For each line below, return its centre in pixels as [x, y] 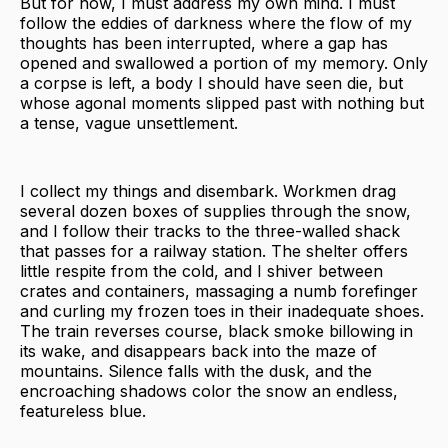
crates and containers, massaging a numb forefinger [219, 290]
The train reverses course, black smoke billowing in [216, 330]
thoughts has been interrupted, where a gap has [204, 42]
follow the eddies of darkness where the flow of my [216, 22]
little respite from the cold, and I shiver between [201, 270]
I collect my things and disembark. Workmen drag [208, 190]
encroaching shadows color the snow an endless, [209, 390]
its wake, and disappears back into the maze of [198, 350]
